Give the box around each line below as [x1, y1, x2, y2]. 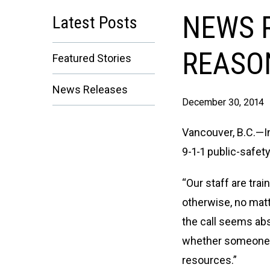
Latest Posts [52, 13, 137, 33]
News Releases [52, 83, 128, 96]
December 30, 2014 [182, 96, 264, 108]
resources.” [182, 254, 237, 266]
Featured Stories [52, 52, 131, 64]
